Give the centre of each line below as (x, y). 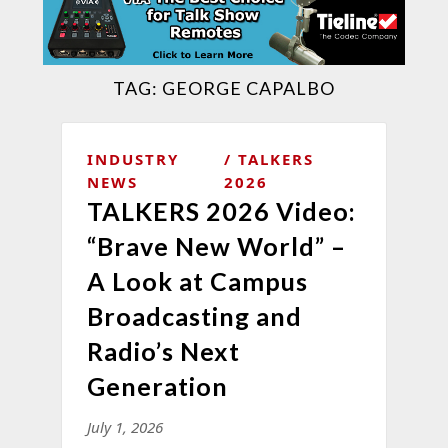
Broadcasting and (194, 315)
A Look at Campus (197, 280)
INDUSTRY (132, 158)
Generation (157, 385)
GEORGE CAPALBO (248, 87)
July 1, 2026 (124, 426)
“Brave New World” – (216, 245)
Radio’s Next (163, 350)
